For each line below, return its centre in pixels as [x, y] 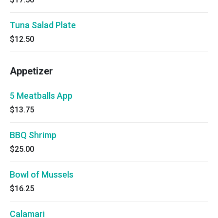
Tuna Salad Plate [43, 25]
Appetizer [31, 71]
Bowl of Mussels [42, 174]
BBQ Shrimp [33, 135]
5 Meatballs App [41, 96]
